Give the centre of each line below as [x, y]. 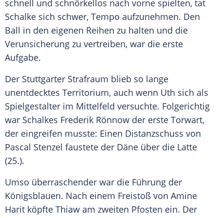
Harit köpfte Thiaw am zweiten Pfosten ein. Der [101, 209]
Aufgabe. [23, 58]
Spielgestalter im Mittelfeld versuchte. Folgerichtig [107, 106]
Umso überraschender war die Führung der [93, 182]
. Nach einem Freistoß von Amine [129, 196]
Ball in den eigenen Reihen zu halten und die [96, 30]
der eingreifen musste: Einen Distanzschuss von [103, 134]
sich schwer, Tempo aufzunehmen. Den [118, 17]
